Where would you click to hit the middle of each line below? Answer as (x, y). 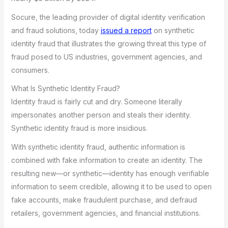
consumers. (30, 70)
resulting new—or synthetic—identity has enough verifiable (110, 173)
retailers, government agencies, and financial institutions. (106, 213)
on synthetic (173, 30)
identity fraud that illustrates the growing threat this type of (108, 43)
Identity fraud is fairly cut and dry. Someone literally (96, 102)
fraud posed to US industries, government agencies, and (106, 56)
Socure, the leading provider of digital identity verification (108, 17)
